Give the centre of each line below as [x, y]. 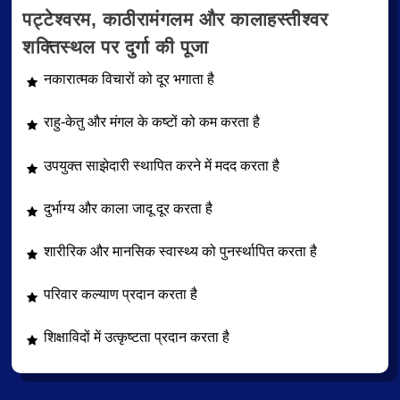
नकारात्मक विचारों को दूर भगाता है [129, 79]
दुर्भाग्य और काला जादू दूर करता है [128, 208]
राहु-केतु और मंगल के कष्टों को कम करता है [152, 122]
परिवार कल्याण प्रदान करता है [121, 295]
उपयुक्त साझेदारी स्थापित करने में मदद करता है [162, 165]
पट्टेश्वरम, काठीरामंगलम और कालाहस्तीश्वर [175, 20]
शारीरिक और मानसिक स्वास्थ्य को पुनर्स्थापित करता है [180, 251]
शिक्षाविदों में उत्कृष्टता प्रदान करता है [137, 337]
